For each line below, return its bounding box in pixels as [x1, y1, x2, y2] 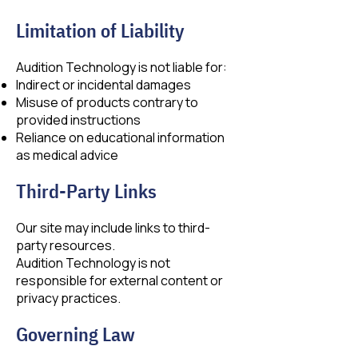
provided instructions [16, 111, 141, 129]
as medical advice [16, 146, 118, 164]
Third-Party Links [16, 178, 157, 204]
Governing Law [16, 321, 135, 347]
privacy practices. [16, 289, 121, 307]
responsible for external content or [16, 272, 223, 289]
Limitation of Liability [16, 18, 185, 43]
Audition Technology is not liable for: [16, 58, 227, 76]
